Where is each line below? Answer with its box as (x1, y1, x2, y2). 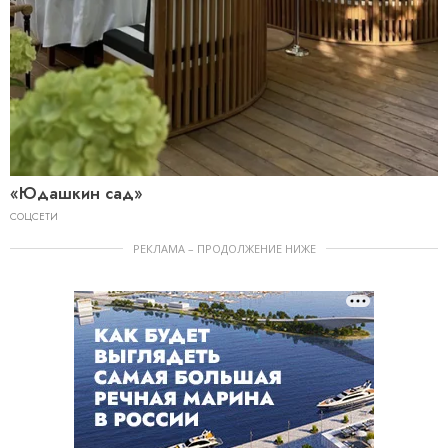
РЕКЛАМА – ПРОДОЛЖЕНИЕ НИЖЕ (132, 240, 316, 256)
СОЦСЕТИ (10, 208, 58, 224)
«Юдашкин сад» (10, 181, 143, 205)
